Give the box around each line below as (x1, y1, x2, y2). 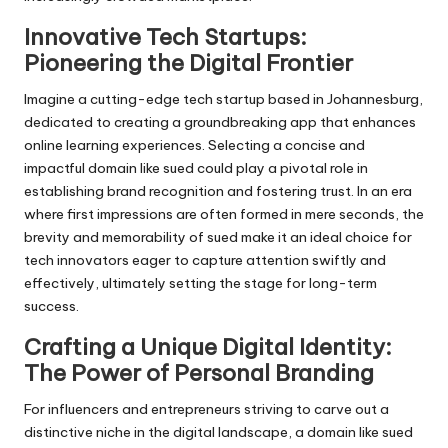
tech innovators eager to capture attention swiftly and (24, 250, 386, 269)
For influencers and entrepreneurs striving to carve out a (24, 399, 389, 418)
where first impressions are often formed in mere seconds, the (24, 204, 424, 223)
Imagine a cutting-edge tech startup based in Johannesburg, (24, 89, 423, 108)
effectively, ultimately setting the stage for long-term (24, 273, 377, 292)
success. (24, 296, 79, 315)
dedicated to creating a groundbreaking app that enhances (24, 112, 416, 131)
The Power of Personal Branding (24, 358, 374, 387)
